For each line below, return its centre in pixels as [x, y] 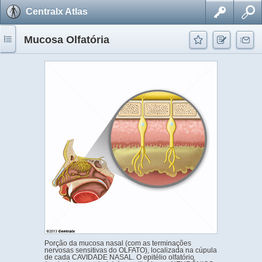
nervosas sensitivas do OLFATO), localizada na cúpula [131, 250]
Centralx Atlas [57, 11]
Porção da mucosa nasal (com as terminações [118, 243]
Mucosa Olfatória [67, 40]
